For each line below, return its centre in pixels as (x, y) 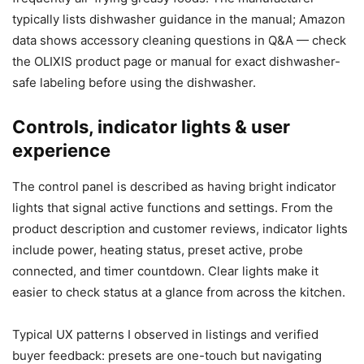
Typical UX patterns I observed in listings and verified (165, 335)
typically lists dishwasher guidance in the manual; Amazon (179, 19)
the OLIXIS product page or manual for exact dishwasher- (176, 62)
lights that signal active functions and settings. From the (173, 208)
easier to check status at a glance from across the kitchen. (179, 292)
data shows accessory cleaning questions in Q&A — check (179, 41)
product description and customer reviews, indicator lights (180, 229)
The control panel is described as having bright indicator (174, 187)
